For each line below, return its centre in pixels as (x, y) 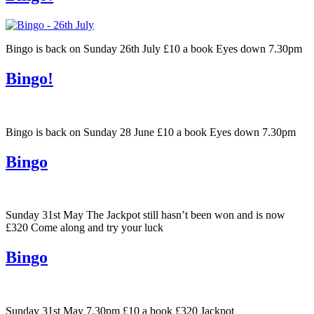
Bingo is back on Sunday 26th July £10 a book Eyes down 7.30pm (157, 48)
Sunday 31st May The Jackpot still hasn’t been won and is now (145, 215)
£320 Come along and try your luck (84, 228)
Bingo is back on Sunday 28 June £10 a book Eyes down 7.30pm (151, 132)
